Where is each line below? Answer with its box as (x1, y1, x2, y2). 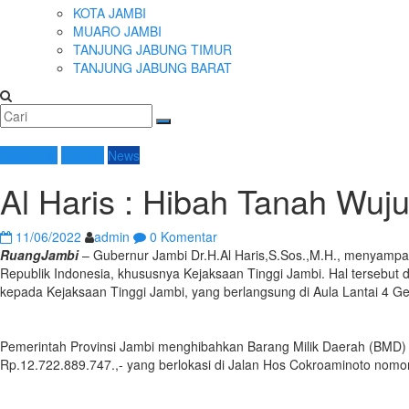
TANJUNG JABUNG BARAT (73, 58, 232, 78)
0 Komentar (146, 227, 217, 246)
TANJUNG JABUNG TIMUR (73, 40, 232, 59)
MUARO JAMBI (73, 22, 162, 41)
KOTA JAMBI (73, 4, 146, 23)
